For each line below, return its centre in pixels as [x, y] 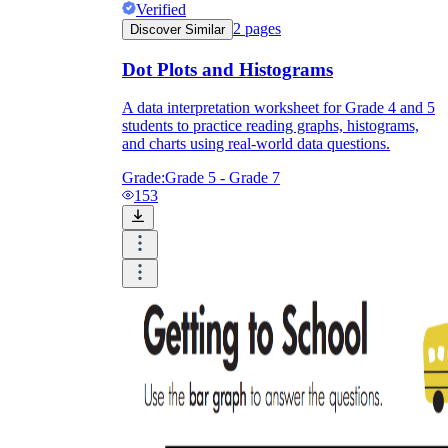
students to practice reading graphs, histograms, [270, 126]
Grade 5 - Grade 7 [222, 178]
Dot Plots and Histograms [227, 69]
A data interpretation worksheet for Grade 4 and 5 [278, 108]
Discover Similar [177, 29]
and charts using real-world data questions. [256, 144]
